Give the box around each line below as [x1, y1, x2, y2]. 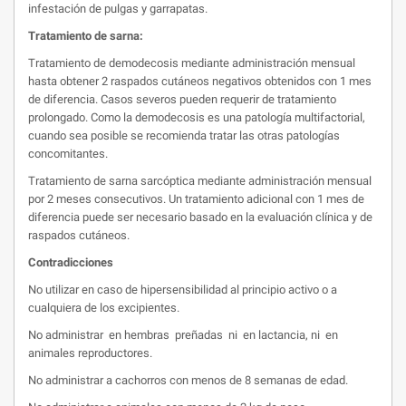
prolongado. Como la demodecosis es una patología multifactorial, [28, 111, 365, 124]
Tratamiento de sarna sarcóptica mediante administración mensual [28, 174, 372, 188]
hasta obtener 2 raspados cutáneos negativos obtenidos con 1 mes [28, 74, 372, 88]
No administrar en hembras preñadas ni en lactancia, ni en [28, 328, 341, 342]
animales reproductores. [28, 346, 152, 360]
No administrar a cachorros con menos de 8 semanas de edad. [28, 373, 348, 387]
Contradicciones [28, 256, 113, 269]
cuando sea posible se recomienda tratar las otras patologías [28, 129, 340, 142]
